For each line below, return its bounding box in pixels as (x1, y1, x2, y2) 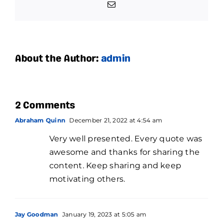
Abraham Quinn (15, 116, 66, 124)
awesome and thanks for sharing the (49, 147, 200, 157)
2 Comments (15, 101, 75, 111)
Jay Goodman (15, 211, 58, 219)
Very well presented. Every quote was (49, 134, 203, 144)
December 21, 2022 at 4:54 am (68, 116, 163, 124)
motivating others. (49, 174, 125, 184)
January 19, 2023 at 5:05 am (60, 211, 147, 219)
